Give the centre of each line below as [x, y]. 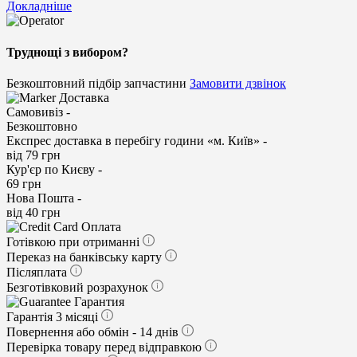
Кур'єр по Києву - [54, 169]
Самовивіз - [38, 112]
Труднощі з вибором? [67, 52]
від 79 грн [33, 155]
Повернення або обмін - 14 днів [92, 331]
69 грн [24, 183]
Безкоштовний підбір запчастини [96, 83]
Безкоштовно [42, 126]
